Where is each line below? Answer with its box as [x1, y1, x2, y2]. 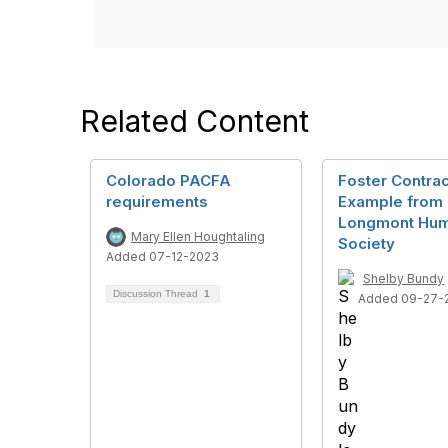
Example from [338, 192, 443, 211]
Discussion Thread [113, 288, 201, 299]
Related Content [80, 103, 309, 139]
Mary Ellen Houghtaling [131, 229, 265, 244]
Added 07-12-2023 [106, 249, 219, 264]
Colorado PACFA [106, 171, 231, 190]
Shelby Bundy [363, 271, 444, 286]
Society [338, 234, 395, 253]
